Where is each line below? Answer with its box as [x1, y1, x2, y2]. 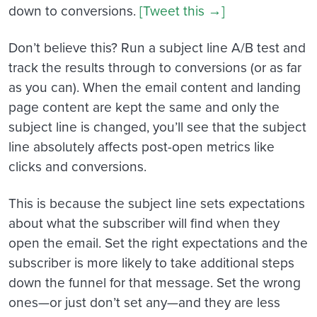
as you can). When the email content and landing [8, 76, 301, 96]
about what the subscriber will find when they [8, 212, 279, 232]
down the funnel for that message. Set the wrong [8, 272, 301, 292]
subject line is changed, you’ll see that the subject [8, 116, 306, 136]
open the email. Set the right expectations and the [8, 232, 308, 252]
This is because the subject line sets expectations [8, 192, 305, 212]
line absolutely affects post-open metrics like [8, 136, 275, 156]
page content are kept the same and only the [8, 96, 279, 116]
